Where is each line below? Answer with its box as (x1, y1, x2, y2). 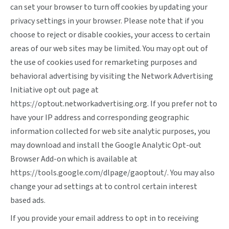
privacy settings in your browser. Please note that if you (10, 15, 203, 27)
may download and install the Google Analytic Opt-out (10, 140, 201, 151)
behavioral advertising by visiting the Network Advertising (10, 71, 213, 82)
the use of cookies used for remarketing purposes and (10, 57, 197, 68)
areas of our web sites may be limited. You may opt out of (10, 43, 208, 54)
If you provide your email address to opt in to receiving (10, 213, 199, 224)
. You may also (167, 167, 215, 178)
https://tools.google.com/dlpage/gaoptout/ (10, 167, 167, 178)
